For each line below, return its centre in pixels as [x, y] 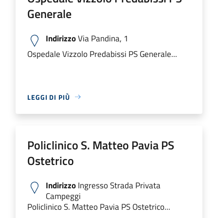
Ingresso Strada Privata [118, 185]
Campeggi [63, 196]
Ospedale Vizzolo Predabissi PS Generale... [102, 54]
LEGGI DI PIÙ [49, 97]
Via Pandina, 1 [102, 38]
